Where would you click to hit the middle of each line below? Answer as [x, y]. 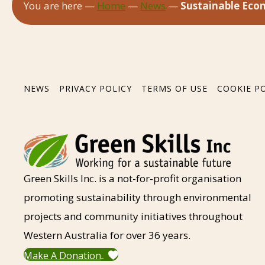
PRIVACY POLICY [96, 89]
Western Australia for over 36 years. [107, 235]
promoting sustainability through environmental [138, 198]
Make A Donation [62, 255]
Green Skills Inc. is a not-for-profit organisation [132, 179]
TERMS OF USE [174, 89]
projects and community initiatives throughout [133, 216]
